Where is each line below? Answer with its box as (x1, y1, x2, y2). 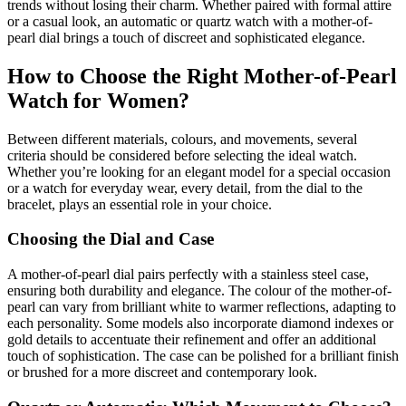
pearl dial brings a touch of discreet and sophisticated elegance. (7, 29, 365, 45)
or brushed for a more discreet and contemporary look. (7, 364, 317, 381)
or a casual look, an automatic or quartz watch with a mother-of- (7, 13, 372, 29)
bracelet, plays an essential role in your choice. (7, 196, 272, 212)
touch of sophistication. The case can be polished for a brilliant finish (7, 348, 399, 364)
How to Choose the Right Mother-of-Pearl (7, 63, 397, 88)
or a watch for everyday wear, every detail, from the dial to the (7, 179, 362, 196)
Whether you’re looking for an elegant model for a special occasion (7, 163, 391, 179)
